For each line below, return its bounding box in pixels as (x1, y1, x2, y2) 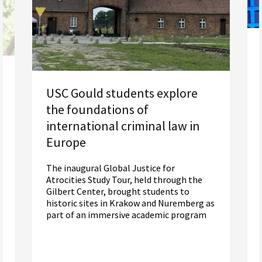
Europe (46, 134, 86, 151)
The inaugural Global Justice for (46, 162, 175, 174)
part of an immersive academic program (46, 209, 206, 221)
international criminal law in (46, 118, 200, 135)
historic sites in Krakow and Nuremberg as (46, 197, 215, 209)
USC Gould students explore (46, 85, 198, 102)
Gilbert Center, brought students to (46, 185, 189, 198)
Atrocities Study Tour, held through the (46, 174, 202, 186)
